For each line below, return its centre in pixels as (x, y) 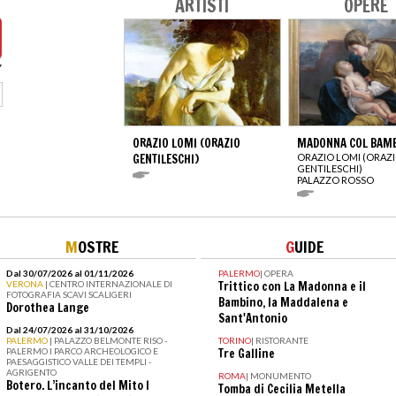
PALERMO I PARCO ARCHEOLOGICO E (82, 350)
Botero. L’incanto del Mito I (77, 385)
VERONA (25, 283)
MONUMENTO (280, 375)
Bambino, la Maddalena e (283, 302)
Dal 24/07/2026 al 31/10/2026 (69, 329)
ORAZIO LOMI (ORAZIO (187, 143)
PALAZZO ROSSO (335, 179)
